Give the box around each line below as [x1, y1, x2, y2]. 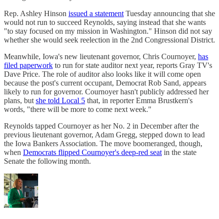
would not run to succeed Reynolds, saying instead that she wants [4, 18, 206, 27]
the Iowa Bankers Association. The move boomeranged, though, [4, 139, 202, 148]
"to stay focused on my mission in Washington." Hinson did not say [4, 27, 212, 36]
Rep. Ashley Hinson [4, 9, 68, 18]
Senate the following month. [4, 157, 91, 166]
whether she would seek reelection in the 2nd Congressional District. [4, 36, 215, 44]
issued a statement [68, 9, 124, 18]
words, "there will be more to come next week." [4, 105, 152, 114]
